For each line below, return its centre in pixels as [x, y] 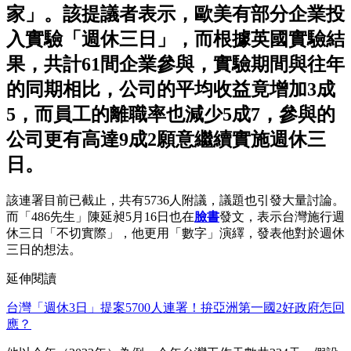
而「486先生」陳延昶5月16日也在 [100, 217]
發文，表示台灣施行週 [282, 217]
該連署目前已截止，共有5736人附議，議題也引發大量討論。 [175, 201]
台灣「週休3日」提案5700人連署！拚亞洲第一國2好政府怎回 [175, 308]
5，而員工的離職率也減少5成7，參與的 [171, 115]
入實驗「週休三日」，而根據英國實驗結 [175, 40]
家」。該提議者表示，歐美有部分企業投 [175, 14]
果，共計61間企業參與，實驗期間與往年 [175, 65]
